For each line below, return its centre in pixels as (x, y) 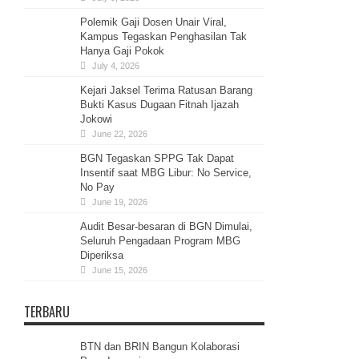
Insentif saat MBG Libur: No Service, (166, 172)
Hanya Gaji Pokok (122, 50)
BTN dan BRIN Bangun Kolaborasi (160, 346)
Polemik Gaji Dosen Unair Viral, (153, 22)
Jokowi (96, 119)
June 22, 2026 (120, 133)
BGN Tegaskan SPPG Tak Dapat (157, 158)
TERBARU (47, 311)
